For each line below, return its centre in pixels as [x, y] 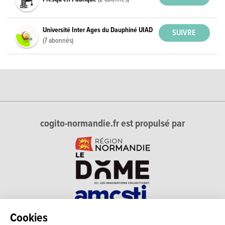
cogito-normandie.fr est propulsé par [113, 124]
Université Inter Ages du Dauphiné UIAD [98, 30]
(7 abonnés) [58, 40]
